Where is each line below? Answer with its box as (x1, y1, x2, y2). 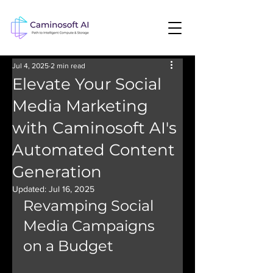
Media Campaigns (23, 217, 158, 235)
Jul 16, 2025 (49, 184, 94, 194)
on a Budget (23, 237, 113, 255)
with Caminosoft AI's (12, 118, 177, 138)
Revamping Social (23, 197, 157, 214)
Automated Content (12, 140, 175, 160)
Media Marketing (12, 96, 148, 116)
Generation (12, 162, 102, 182)
